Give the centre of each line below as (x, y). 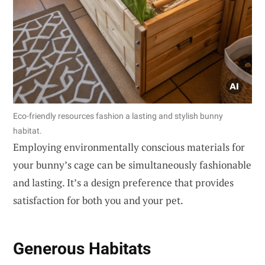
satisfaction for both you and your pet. (98, 200)
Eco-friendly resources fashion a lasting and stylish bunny (118, 116)
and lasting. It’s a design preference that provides (123, 182)
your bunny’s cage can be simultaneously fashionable (132, 164)
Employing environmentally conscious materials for (129, 147)
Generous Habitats (82, 249)
